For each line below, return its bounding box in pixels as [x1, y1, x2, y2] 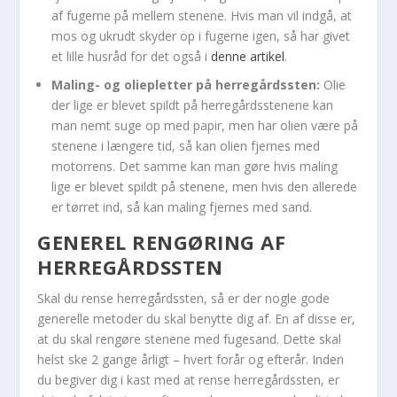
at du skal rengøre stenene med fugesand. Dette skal [37, 331, 342, 348]
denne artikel [211, 47, 285, 65]
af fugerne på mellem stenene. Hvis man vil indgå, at [51, 6, 353, 24]
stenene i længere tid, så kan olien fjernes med [51, 137, 321, 155]
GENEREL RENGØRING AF [37, 229, 286, 256]
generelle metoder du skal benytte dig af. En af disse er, [37, 310, 356, 328]
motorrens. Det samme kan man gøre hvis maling [51, 158, 339, 175]
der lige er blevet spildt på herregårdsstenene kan [51, 97, 334, 114]
